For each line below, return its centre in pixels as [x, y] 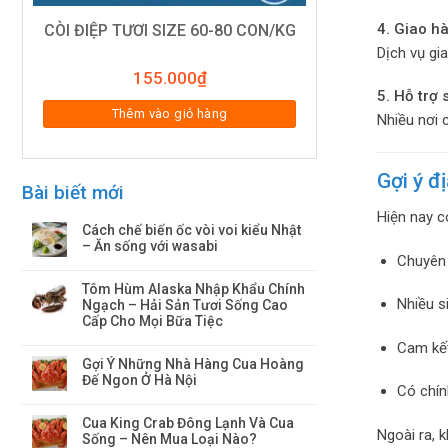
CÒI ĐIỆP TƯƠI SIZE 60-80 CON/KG [169, 30]
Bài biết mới [73, 192]
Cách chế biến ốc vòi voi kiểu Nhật [191, 229]
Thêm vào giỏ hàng [169, 113]
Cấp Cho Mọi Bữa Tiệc [152, 320]
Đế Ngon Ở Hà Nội [139, 379]
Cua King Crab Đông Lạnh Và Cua [188, 422]
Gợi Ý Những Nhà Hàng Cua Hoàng [193, 363]
